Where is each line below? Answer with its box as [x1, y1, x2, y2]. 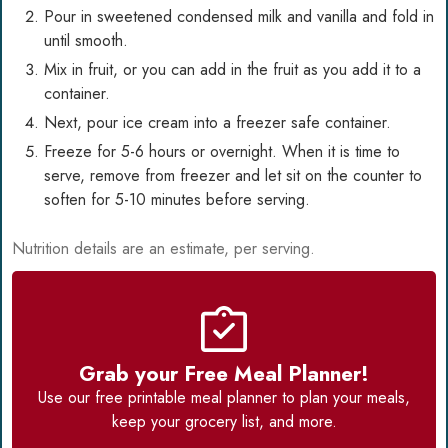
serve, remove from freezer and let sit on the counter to [44, 164, 422, 188]
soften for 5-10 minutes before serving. [44, 188, 310, 212]
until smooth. [44, 29, 128, 53]
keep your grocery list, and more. [111, 410, 337, 433]
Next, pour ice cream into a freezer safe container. [44, 111, 391, 135]
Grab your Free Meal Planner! [79, 359, 369, 389]
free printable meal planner [95, 386, 277, 409]
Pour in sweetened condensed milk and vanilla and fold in [44, 5, 434, 29]
